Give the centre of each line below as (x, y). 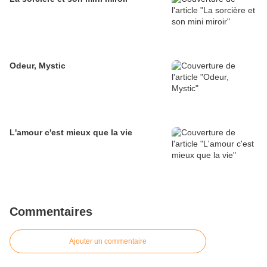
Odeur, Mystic (38, 66)
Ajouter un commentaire (108, 242)
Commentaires (51, 212)
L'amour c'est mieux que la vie (71, 133)
